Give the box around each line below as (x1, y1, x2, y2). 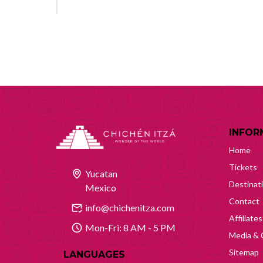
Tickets (229, 162, 257, 172)
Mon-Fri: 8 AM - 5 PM (85, 221, 176, 233)
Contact (229, 196, 259, 206)
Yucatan (85, 167, 117, 179)
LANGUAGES (63, 248, 125, 260)
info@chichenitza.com (85, 201, 174, 213)
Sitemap (229, 247, 259, 257)
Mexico (85, 181, 116, 193)
